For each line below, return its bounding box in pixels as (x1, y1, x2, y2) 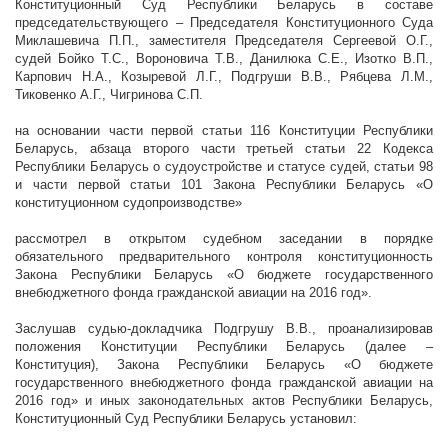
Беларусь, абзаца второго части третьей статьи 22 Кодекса (15, 141, 433, 157)
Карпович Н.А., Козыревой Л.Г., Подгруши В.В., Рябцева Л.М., (15, 69, 433, 85)
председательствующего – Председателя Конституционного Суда (15, 15, 433, 31)
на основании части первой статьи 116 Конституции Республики (15, 123, 433, 139)
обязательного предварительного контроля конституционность (15, 249, 433, 265)
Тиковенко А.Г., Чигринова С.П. (15, 87, 203, 103)
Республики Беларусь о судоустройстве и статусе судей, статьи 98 (15, 159, 433, 175)
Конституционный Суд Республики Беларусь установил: (15, 411, 357, 427)
